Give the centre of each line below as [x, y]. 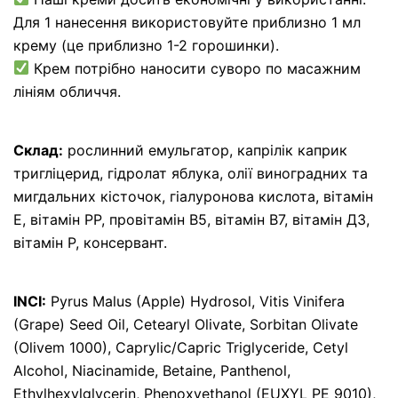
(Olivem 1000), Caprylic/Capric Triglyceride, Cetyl [181, 347]
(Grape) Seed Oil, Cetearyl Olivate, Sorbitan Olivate [186, 324]
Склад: [38, 150]
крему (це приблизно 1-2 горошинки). [146, 45]
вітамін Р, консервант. [90, 242]
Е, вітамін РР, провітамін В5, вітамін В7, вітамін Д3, [191, 219]
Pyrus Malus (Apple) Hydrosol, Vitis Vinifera [195, 301]
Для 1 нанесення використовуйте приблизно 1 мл [187, 22]
